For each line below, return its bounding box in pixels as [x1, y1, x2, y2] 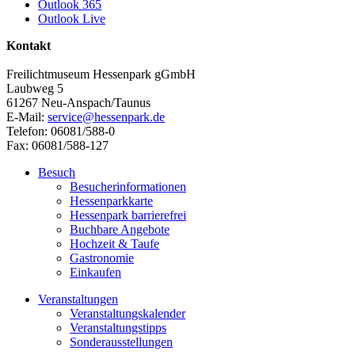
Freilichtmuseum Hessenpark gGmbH [6, 67, 196, 81]
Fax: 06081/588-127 [6, 138, 109, 152]
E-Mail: [6, 109, 48, 124]
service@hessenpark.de [48, 109, 165, 124]
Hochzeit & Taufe [70, 236, 159, 250]
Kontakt [6, 38, 51, 52]
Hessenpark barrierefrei [70, 208, 186, 222]
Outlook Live [38, 11, 105, 25]
